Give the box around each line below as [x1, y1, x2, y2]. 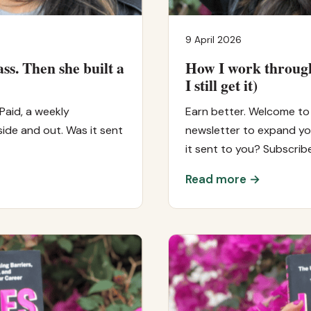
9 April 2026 [185, 33, 242, 46]
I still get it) [185, 74, 258, 96]
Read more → [185, 171, 260, 187]
